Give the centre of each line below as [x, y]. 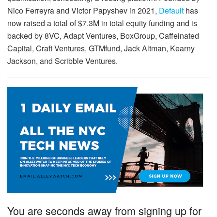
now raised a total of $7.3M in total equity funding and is [102, 23]
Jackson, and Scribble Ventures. [62, 61]
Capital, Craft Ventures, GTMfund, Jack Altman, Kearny [101, 48]
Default [171, 10]
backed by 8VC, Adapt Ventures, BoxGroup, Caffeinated [103, 35]
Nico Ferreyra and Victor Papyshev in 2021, [83, 10]
